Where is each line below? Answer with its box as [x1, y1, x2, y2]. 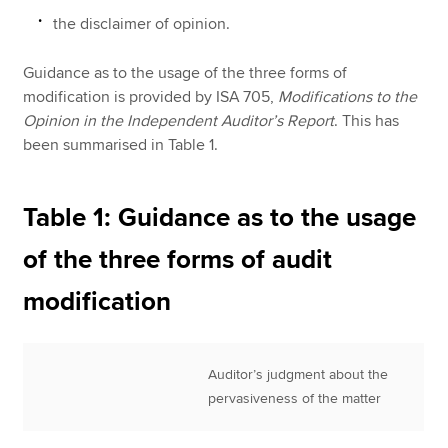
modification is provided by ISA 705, [23, 87, 279, 108]
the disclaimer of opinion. [53, 13, 231, 34]
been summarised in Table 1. [23, 135, 219, 156]
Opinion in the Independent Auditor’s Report [23, 111, 335, 132]
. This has [334, 111, 400, 132]
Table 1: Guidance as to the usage [23, 202, 417, 235]
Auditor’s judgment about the [208, 366, 389, 384]
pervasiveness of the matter [208, 390, 382, 408]
